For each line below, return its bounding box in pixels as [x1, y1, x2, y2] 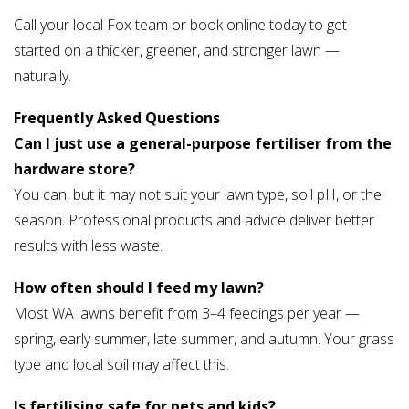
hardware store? [14, 159, 135, 180]
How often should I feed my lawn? [14, 278, 264, 299]
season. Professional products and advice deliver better [14, 210, 374, 231]
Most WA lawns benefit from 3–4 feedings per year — [14, 303, 360, 324]
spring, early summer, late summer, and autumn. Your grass [14, 329, 394, 350]
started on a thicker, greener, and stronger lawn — [14, 40, 340, 61]
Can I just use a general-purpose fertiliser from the [14, 133, 392, 154]
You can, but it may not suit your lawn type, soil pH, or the [14, 184, 382, 205]
